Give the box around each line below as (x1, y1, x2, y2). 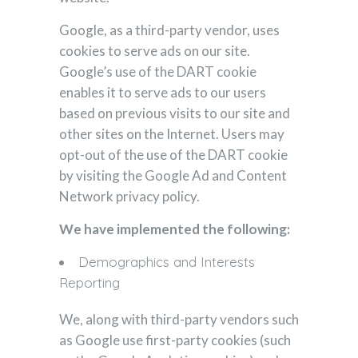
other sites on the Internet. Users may (59, 125, 284, 142)
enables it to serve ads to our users (59, 84, 266, 101)
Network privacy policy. (59, 188, 200, 205)
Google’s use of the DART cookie (59, 63, 257, 80)
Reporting (59, 274, 120, 291)
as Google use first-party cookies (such (59, 332, 291, 348)
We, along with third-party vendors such (59, 311, 299, 328)
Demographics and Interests (78, 253, 255, 270)
